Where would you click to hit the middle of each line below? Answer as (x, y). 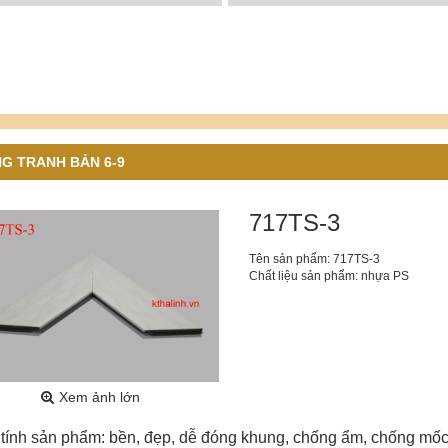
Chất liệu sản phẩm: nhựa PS (328, 275)
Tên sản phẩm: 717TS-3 (314, 258)
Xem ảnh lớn (99, 396)
